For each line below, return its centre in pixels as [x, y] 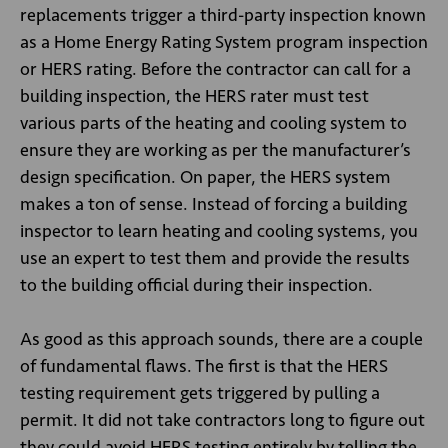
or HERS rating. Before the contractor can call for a [215, 69]
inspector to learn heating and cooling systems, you [219, 231]
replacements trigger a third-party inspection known [223, 15]
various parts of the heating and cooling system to [213, 123]
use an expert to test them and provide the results [215, 258]
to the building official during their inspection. [196, 285]
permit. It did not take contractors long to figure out [222, 420]
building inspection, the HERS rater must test [194, 96]
